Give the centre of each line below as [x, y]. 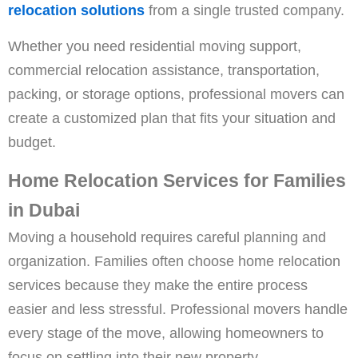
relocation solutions [76, 10]
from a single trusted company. [245, 10]
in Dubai [44, 211]
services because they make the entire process [158, 285]
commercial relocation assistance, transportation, [164, 70]
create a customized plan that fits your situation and [172, 118]
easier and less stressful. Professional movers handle [178, 309]
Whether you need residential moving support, [155, 46]
